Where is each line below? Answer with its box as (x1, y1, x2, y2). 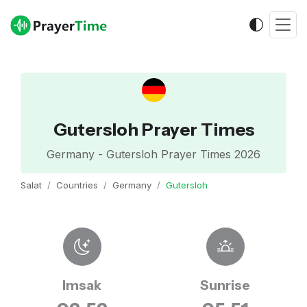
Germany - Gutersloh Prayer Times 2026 (47, 147, 260, 162)
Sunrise (200, 277, 250, 294)
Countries (56, 180, 98, 191)
